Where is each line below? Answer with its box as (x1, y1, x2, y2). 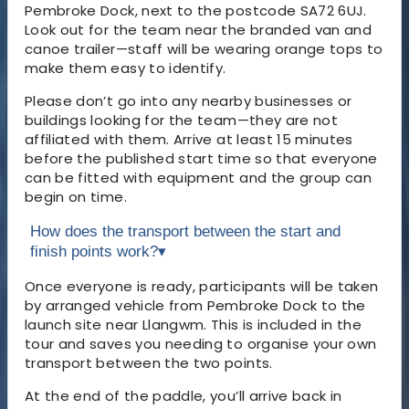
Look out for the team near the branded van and (25, 19, 372, 39)
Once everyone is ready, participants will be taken (25, 276, 379, 296)
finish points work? (30, 242, 158, 260)
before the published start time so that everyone (25, 148, 378, 168)
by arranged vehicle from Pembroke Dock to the (25, 295, 366, 315)
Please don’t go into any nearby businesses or (25, 90, 352, 110)
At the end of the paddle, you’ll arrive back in (25, 385, 342, 405)
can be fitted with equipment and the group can (25, 167, 372, 187)
